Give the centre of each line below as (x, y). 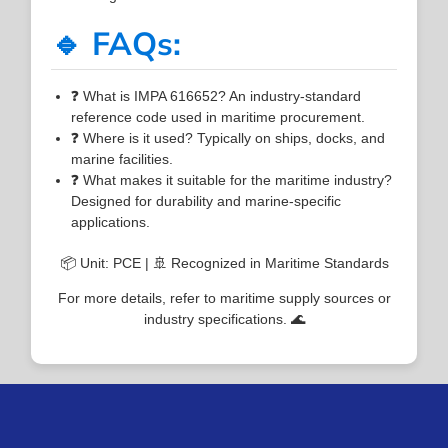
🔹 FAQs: (116, 44)
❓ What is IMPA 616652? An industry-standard (216, 95)
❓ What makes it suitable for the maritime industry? (232, 179)
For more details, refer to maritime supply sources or (224, 297)
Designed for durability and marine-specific (206, 200)
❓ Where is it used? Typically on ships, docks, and (228, 137)
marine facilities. (122, 158)
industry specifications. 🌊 (224, 318)
